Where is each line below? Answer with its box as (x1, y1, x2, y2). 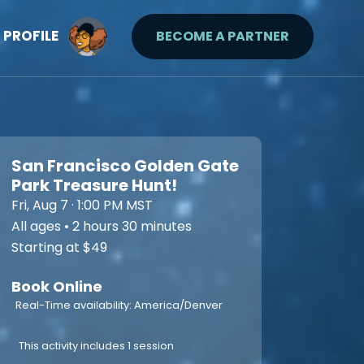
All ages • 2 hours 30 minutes (11, 217, 192, 236)
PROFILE (3, 26, 58, 46)
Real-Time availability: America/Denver (15, 297, 223, 313)
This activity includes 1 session (19, 338, 174, 353)
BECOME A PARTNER (156, 26, 289, 45)
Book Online (11, 276, 102, 297)
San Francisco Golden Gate (11, 154, 239, 177)
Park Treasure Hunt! (11, 174, 177, 197)
